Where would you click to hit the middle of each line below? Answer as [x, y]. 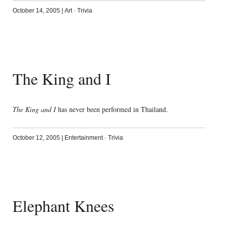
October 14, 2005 [36, 10]
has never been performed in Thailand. [112, 109]
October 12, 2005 [36, 138]
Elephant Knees [63, 206]
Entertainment [83, 138]
